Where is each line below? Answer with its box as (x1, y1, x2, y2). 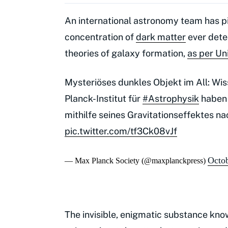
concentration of (65, 32, 136, 43)
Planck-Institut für (65, 93, 142, 104)
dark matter (136, 32, 186, 43)
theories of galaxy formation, (65, 48, 187, 59)
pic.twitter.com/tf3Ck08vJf (65, 126, 177, 137)
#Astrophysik (142, 93, 199, 104)
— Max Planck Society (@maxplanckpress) (65, 156, 208, 165)
